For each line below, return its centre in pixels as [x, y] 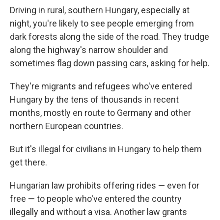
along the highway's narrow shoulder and [89, 50]
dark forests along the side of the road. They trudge [110, 37]
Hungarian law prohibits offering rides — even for [105, 185]
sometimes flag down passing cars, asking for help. [110, 63]
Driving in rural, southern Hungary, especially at [100, 10]
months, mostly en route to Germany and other [100, 113]
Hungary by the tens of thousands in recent [94, 99]
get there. [28, 162]
